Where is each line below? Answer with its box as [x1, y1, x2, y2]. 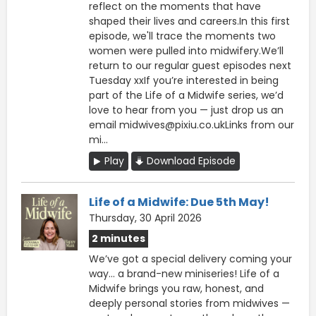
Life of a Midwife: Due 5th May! [89, 193, 269, 210]
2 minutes [92, 231, 145, 245]
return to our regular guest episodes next [89, 58, 291, 73]
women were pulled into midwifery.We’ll [89, 43, 284, 58]
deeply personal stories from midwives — [89, 296, 290, 310]
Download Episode [147, 153, 236, 168]
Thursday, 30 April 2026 [89, 210, 202, 225]
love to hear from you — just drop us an [89, 102, 284, 117]
